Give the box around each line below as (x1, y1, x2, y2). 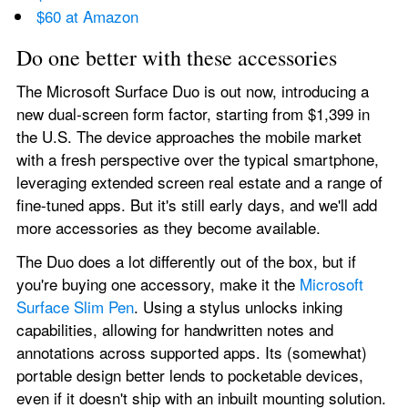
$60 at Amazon (36, 4, 138, 27)
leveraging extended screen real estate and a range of (16, 169, 382, 193)
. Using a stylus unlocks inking (134, 294, 342, 318)
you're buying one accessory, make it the (16, 271, 300, 295)
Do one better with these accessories (16, 42, 337, 72)
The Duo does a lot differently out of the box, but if (16, 249, 356, 272)
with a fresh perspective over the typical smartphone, (16, 147, 379, 170)
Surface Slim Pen (16, 294, 134, 318)
